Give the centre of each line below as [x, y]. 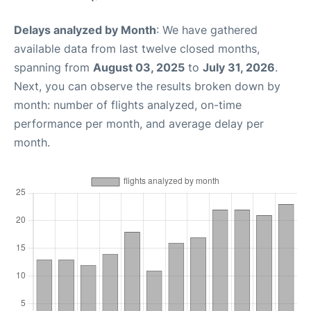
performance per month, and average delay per [139, 124]
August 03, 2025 [139, 67]
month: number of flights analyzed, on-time [128, 105]
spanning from [53, 67]
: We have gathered [207, 30]
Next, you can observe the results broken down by [147, 86]
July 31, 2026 [239, 67]
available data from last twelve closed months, [137, 49]
